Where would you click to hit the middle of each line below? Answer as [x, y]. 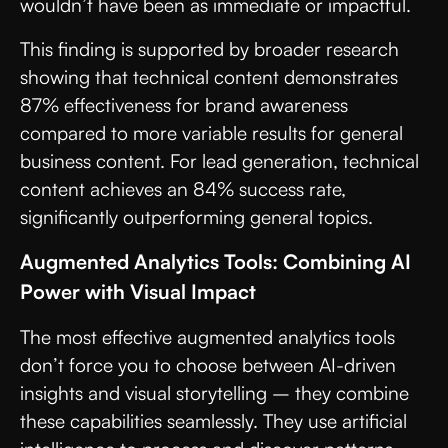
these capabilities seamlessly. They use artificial [213, 420]
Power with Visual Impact [138, 291]
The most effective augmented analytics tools [207, 336]
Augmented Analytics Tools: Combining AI [215, 261]
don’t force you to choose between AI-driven [208, 364]
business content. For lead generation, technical [219, 160]
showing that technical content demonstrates [209, 76]
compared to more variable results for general [211, 132]
